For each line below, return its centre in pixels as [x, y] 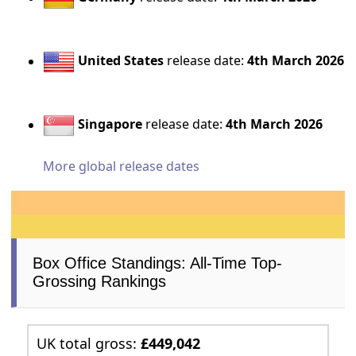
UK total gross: [89, 344]
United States [121, 61]
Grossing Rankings [100, 282]
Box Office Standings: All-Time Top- [158, 263]
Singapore [110, 124]
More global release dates [122, 166]
